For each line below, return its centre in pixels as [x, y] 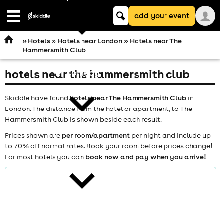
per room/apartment [96, 135]
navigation [29, 27]
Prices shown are [33, 135]
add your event [162, 15]
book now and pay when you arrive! [146, 156]
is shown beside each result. [115, 119]
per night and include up [170, 135]
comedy [83, 73]
